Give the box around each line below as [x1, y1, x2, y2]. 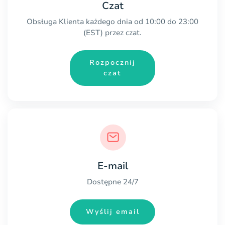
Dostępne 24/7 [86, 176, 139, 187]
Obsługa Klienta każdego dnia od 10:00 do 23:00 [27, 16, 198, 27]
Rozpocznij [89, 58, 136, 68]
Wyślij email [85, 207, 140, 217]
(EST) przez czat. [83, 27, 142, 38]
